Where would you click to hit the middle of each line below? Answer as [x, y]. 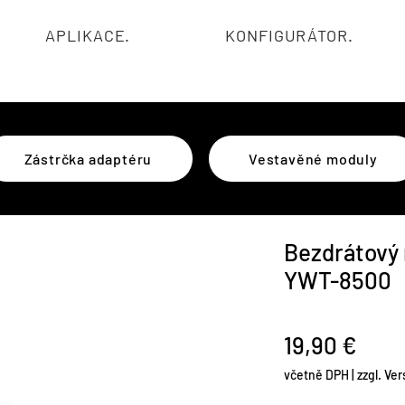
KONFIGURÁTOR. [289, 35]
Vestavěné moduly [313, 158]
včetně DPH [316, 374]
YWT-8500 [338, 279]
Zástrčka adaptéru [88, 158]
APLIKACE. [88, 35]
